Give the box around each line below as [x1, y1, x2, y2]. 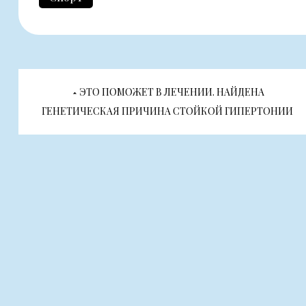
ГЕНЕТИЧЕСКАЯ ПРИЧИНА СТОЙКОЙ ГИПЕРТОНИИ [42, 105, 294, 118]
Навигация [17, 67, 166, 107]
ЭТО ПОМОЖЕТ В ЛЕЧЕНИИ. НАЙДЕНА [79, 85, 265, 99]
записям [17, 141, 134, 181]
